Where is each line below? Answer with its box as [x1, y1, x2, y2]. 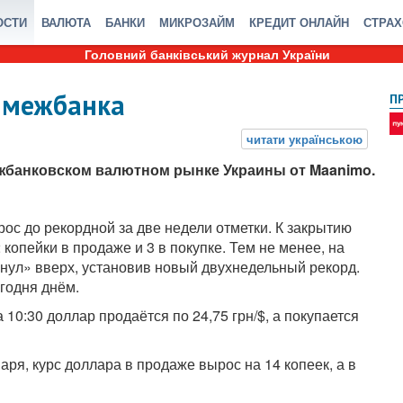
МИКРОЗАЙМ [159, 13, 235, 31]
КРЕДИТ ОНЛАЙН [249, 13, 349, 31]
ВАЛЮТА [41, 13, 91, 31]
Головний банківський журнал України [84, 45, 330, 63]
